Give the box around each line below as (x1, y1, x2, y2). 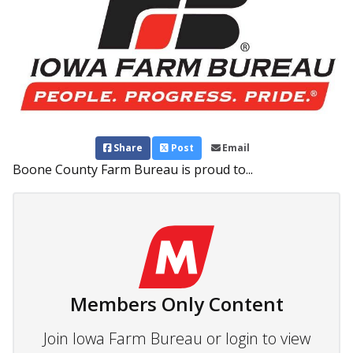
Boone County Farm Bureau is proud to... (13, 161, 253, 179)
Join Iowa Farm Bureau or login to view (43, 328, 310, 350)
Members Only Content (69, 291, 284, 318)
